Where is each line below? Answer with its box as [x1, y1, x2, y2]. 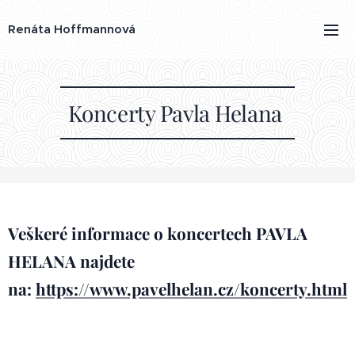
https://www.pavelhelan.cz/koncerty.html [36, 277, 347, 300]
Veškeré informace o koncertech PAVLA [8, 222, 307, 244]
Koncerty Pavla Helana [67, 98, 288, 128]
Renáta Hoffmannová [8, 21, 136, 36]
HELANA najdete [8, 250, 135, 272]
